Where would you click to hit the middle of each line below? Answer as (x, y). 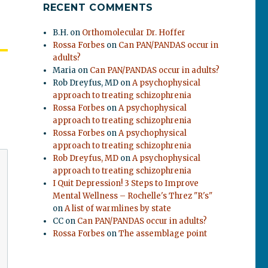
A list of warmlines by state (118, 208)
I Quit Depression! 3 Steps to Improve (126, 183)
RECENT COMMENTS (98, 7)
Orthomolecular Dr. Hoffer (134, 33)
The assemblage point (163, 234)
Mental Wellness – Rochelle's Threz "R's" (133, 196)
